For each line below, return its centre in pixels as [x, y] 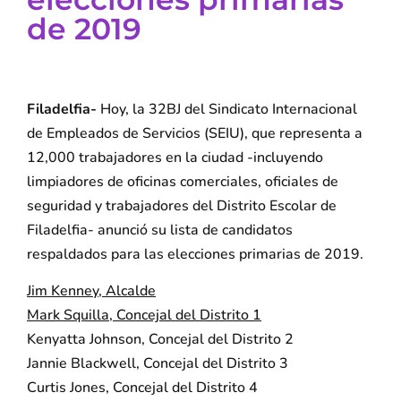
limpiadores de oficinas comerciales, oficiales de [183, 182]
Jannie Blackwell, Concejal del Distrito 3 [158, 364]
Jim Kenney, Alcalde [91, 291]
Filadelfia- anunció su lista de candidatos [160, 230]
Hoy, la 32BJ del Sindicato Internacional [227, 109]
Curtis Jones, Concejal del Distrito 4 [142, 388]
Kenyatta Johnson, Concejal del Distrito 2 [160, 340]
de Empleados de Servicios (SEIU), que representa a [195, 133]
